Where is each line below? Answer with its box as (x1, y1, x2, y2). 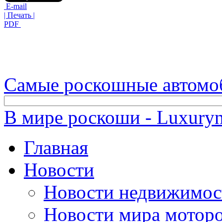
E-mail (4, 1, 27, 10)
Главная (24, 136, 88, 158)
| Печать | (4, 10, 35, 19)
